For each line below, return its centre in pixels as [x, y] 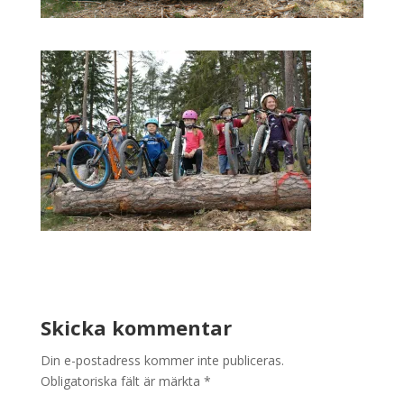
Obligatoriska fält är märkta [122, 381]
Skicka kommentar [136, 327]
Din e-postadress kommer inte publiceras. [162, 360]
